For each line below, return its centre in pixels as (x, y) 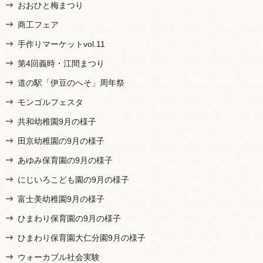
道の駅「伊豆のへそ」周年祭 (71, 82)
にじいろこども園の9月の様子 (73, 179)
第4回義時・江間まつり (61, 63)
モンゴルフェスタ (50, 102)
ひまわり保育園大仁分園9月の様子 (82, 237)
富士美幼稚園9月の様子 (61, 199)
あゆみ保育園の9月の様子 (65, 160)
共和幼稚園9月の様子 (57, 121)
